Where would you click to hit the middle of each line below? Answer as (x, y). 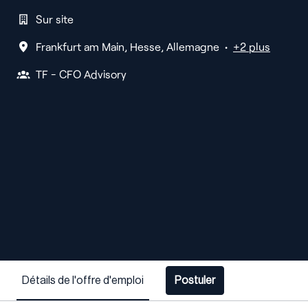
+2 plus (252, 47)
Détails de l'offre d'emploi (83, 280)
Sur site (55, 19)
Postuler (195, 281)
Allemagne (193, 47)
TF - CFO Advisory (81, 74)
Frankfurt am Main (80, 47)
